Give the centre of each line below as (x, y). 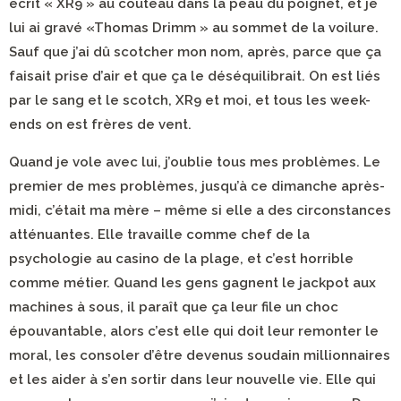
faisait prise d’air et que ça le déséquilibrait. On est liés (195, 76)
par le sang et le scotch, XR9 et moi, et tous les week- (190, 100)
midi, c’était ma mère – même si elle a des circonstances (200, 210)
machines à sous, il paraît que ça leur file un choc (174, 307)
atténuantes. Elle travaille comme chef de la (159, 235)
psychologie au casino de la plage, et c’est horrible (181, 259)
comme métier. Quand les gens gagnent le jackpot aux (192, 283)
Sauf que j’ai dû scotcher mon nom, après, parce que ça (195, 52)
